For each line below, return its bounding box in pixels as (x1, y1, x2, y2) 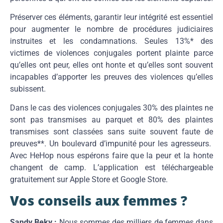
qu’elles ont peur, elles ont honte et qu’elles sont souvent (10, 60, 213, 70)
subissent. (10, 84, 46, 94)
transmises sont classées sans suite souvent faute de (10, 127, 213, 137)
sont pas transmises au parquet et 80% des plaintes (10, 115, 213, 125)
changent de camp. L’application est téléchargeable (10, 163, 213, 173)
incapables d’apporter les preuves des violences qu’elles (10, 72, 213, 82)
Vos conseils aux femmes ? (10, 191, 187, 210)
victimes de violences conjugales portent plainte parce (10, 48, 213, 58)
